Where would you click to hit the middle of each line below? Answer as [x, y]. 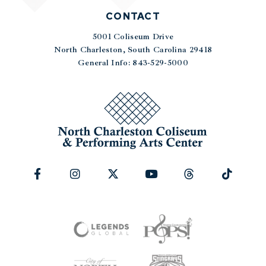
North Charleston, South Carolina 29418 [133, 50]
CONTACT [133, 17]
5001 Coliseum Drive [133, 37]
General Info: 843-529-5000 [133, 63]
